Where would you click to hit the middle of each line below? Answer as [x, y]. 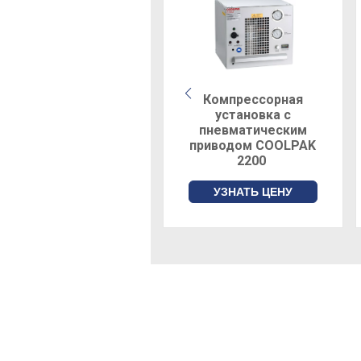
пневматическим [253, 131]
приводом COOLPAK [253, 146]
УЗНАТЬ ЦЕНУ [253, 192]
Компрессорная [253, 100]
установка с [253, 115]
